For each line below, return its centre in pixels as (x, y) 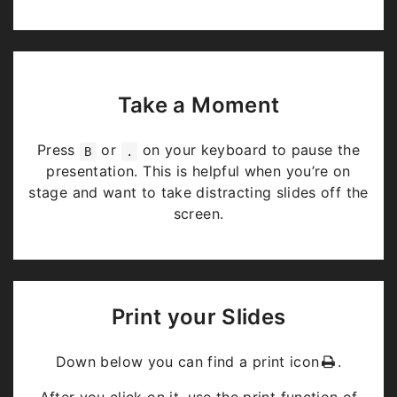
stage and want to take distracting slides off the (198, 193)
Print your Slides (198, 317)
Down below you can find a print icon (187, 362)
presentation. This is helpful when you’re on (198, 171)
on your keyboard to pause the (249, 150)
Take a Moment (198, 105)
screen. (198, 214)
